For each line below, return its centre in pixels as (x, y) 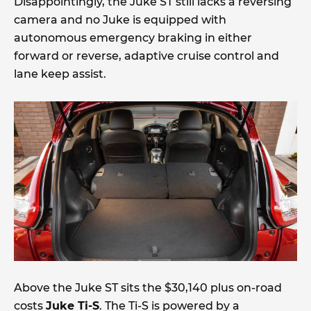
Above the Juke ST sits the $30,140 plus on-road (148, 287)
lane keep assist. (60, 74)
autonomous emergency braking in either (133, 38)
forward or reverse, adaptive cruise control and (146, 56)
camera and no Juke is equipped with (120, 20)
